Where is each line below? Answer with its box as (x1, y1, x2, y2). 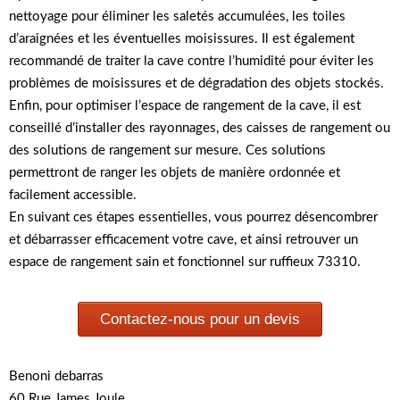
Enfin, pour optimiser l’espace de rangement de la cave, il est (9, 99, 361, 112)
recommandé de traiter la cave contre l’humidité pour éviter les (9, 54, 374, 68)
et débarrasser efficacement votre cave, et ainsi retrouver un (9, 233, 358, 246)
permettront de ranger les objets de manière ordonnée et (9, 166, 340, 179)
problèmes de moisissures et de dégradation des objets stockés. (9, 77, 384, 90)
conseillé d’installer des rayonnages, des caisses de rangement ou (9, 121, 390, 135)
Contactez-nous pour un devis (100, 311, 300, 328)
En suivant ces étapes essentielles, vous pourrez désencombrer (9, 211, 378, 224)
